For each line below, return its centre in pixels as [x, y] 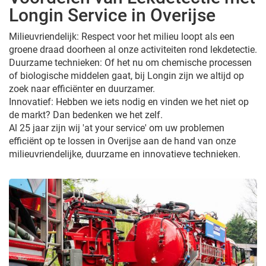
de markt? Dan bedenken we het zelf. [86, 115]
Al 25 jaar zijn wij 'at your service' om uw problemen [117, 128]
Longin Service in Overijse [112, 15]
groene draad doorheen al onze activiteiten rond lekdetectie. [133, 49]
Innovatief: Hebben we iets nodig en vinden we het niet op [129, 102]
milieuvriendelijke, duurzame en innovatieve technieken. [125, 154]
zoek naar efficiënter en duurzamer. [82, 88]
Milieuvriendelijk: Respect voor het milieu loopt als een [122, 36]
